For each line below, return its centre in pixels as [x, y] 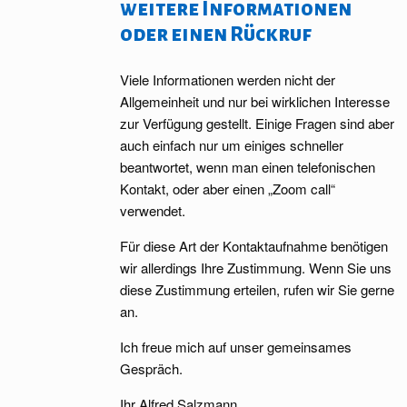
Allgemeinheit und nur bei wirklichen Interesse [255, 101]
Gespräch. [151, 368]
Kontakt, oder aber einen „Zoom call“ [228, 189]
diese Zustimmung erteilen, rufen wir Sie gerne [257, 289]
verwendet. [153, 210]
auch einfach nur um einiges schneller [232, 145]
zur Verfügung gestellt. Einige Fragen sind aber [257, 123]
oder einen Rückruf [216, 35]
